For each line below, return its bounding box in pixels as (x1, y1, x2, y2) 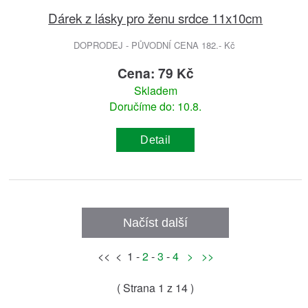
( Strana (117, 280, 159, 296)
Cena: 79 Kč (117, 63, 194, 83)
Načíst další (123, 215, 188, 230)
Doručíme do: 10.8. (109, 98, 202, 115)
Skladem (133, 82, 177, 99)
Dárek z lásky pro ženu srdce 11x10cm (48, 8, 263, 27)
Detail (140, 133, 171, 146)
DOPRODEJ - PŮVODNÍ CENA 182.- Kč (73, 38, 238, 52)
